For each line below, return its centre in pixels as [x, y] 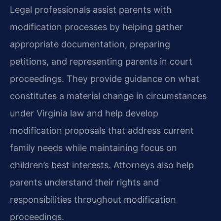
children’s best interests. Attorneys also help [102, 165]
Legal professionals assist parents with [91, 10]
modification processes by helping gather [96, 27]
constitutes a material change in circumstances [108, 96]
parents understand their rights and [84, 183]
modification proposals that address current [102, 131]
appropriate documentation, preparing [90, 44]
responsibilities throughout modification [93, 200]
